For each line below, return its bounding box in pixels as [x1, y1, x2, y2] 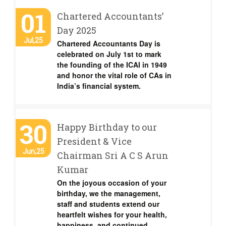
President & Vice [57, 135, 132, 147]
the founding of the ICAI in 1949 [57, 60, 167, 70]
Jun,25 [22, 147, 44, 155]
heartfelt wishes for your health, [57, 209, 167, 219]
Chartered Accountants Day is [57, 38, 160, 48]
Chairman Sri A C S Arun [57, 149, 168, 161]
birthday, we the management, [57, 188, 160, 198]
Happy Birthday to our [57, 121, 157, 133]
